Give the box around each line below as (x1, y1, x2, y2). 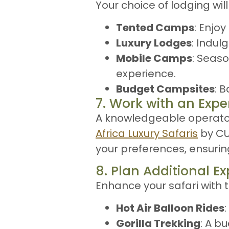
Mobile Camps (116, 51, 192, 66)
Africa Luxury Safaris (96, 126, 198, 141)
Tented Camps (116, 20, 194, 35)
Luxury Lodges (116, 36, 192, 51)
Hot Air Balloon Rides (116, 200, 224, 215)
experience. (116, 66, 176, 81)
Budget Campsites (116, 82, 215, 97)
